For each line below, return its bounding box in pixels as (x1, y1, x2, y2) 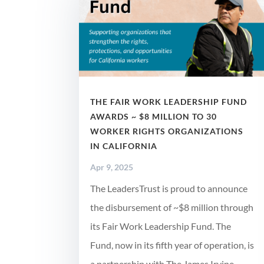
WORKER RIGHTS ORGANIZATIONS (90, 126, 244, 137)
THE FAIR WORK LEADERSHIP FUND (90, 97, 247, 107)
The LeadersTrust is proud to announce (90, 183, 248, 194)
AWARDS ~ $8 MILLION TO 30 (90, 111, 217, 122)
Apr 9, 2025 (90, 162, 134, 173)
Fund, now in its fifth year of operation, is (90, 239, 255, 251)
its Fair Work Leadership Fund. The (90, 220, 232, 232)
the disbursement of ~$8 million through (90, 202, 254, 213)
